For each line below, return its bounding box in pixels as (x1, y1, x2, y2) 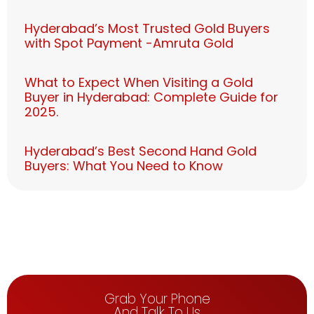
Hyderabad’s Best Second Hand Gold (25, 142, 257, 161)
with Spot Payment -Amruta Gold (25, 34, 233, 53)
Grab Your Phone (104, 289, 210, 309)
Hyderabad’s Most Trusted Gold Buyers (25, 20, 270, 38)
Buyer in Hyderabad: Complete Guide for (25, 88, 278, 107)
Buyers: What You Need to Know (25, 157, 223, 175)
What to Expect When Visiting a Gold (25, 74, 253, 92)
